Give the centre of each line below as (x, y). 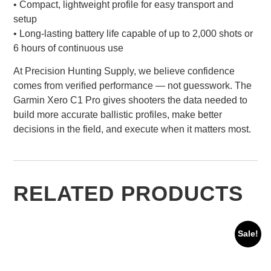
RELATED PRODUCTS (129, 194)
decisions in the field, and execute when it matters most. (132, 129)
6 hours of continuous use (69, 48)
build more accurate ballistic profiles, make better (118, 115)
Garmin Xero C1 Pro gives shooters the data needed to (131, 100)
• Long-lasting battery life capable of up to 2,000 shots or (133, 33)
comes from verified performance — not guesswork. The (133, 86)
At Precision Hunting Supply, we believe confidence (124, 71)
